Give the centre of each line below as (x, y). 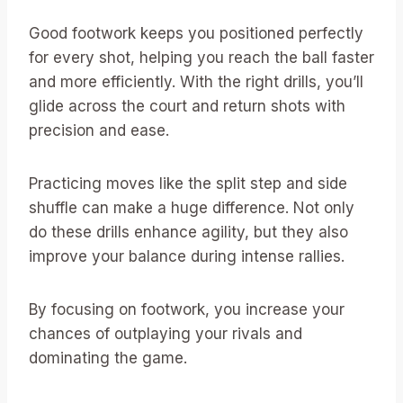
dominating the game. (108, 358)
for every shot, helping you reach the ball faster (201, 58)
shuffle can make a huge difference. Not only (192, 208)
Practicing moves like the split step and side (188, 184)
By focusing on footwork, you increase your (187, 310)
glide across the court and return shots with (187, 107)
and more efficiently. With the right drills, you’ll (196, 82)
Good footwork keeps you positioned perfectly (196, 34)
